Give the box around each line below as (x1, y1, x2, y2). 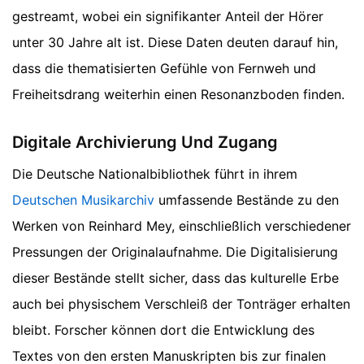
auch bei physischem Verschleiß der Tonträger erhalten (12, 296, 350, 313)
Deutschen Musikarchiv (12, 192, 154, 209)
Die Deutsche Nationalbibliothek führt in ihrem (12, 166, 297, 183)
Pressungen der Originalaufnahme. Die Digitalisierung (12, 244, 338, 261)
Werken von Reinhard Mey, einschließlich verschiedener (12, 218, 351, 235)
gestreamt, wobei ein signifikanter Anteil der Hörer (12, 8, 323, 25)
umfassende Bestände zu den (154, 192, 339, 209)
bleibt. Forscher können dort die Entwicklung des (12, 322, 314, 339)
